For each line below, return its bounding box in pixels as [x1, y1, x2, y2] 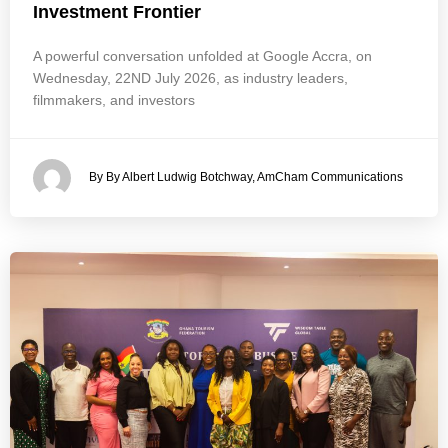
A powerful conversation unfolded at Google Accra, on [33, 48, 372, 65]
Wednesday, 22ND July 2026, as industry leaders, [33, 70, 348, 87]
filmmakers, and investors [33, 92, 195, 109]
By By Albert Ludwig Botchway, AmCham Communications [89, 170, 403, 185]
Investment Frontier [33, 2, 201, 23]
